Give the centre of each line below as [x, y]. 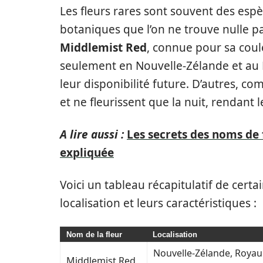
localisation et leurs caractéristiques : [158, 203]
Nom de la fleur [94, 235]
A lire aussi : [92, 134]
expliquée [87, 153]
